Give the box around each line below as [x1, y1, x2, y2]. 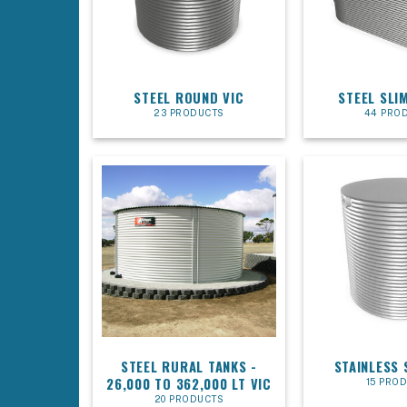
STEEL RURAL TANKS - [121, 355, 257, 376]
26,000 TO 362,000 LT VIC [106, 372, 272, 393]
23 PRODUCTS [154, 107, 224, 119]
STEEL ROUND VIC [134, 86, 244, 107]
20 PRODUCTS [154, 393, 224, 405]
